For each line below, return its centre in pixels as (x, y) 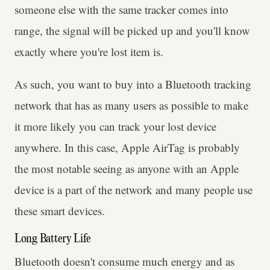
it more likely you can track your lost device (115, 126)
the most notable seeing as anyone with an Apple (127, 168)
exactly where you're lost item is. (89, 51)
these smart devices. (60, 210)
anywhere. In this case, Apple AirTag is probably (127, 147)
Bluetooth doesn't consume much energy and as (124, 261)
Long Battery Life (53, 239)
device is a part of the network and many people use (133, 189)
